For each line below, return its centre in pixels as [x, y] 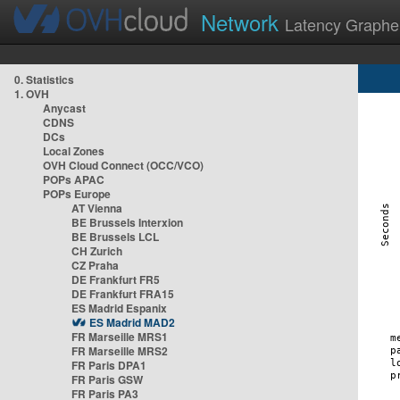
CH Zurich [97, 251]
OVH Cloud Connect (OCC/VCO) [123, 165]
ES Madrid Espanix [119, 308]
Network [243, 22]
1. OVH [32, 94]
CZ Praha [95, 265]
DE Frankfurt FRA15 [123, 294]
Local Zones [74, 151]
